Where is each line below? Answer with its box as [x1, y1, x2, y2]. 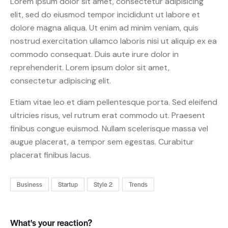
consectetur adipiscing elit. [10, 75, 111, 86]
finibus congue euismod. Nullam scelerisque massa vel [10, 123, 208, 134]
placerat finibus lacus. [10, 149, 91, 160]
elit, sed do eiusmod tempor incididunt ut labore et [10, 9, 200, 20]
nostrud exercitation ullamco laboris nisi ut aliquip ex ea [10, 35, 217, 46]
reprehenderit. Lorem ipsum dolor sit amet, [10, 62, 169, 73]
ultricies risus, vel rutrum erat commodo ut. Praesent [10, 109, 205, 121]
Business [17, 180, 42, 189]
